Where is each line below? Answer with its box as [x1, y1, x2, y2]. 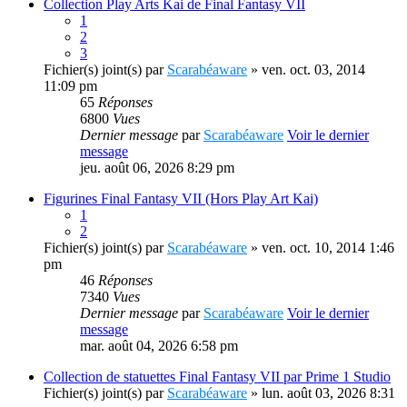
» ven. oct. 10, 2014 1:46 [247, 240, 394, 255]
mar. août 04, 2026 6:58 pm [80, 338, 238, 353]
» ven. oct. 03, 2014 [247, 62, 365, 77]
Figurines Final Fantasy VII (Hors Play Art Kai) [44, 191, 318, 206]
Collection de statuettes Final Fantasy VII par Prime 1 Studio [44, 369, 391, 384]
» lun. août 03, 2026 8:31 [247, 385, 395, 401]
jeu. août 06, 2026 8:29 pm [80, 160, 234, 175]
